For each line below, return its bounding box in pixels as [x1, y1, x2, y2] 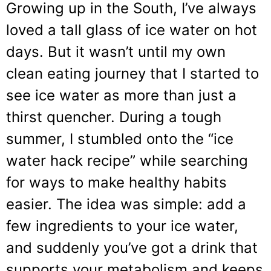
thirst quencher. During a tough [6, 108, 221, 126]
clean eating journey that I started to [6, 64, 259, 82]
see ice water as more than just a [6, 86, 237, 104]
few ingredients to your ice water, [6, 217, 238, 235]
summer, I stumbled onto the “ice [6, 129, 233, 148]
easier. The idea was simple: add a [6, 195, 246, 213]
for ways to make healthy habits [6, 173, 227, 191]
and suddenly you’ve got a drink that [6, 238, 258, 256]
